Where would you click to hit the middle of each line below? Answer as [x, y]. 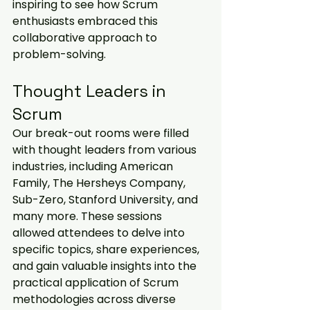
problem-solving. [59, 54]
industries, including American [94, 166]
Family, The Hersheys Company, [100, 183]
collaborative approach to [86, 38]
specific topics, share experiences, [107, 249]
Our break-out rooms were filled [102, 133]
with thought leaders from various [106, 150]
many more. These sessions [89, 216]
